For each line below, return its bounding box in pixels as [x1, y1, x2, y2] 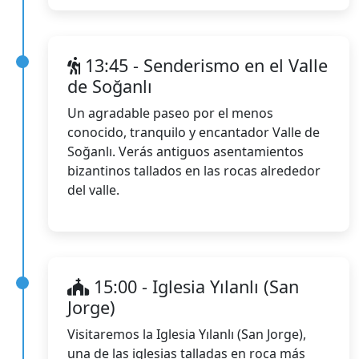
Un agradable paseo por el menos [67, 103, 273, 122]
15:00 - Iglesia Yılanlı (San [89, 274, 299, 298]
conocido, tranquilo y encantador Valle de [67, 123, 320, 141]
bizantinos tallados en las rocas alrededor [67, 161, 321, 179]
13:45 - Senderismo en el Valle [80, 53, 328, 77]
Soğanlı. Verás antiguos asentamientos [67, 142, 304, 160]
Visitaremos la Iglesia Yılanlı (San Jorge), [67, 325, 306, 343]
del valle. [67, 180, 119, 199]
